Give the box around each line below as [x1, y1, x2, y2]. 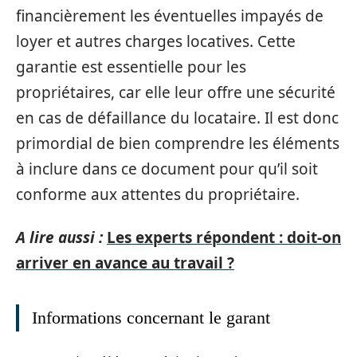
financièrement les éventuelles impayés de [16, 5, 324, 26]
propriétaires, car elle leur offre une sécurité [16, 81, 335, 103]
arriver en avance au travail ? [16, 253, 234, 273]
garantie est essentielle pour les [16, 56, 246, 77]
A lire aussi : [16, 227, 103, 248]
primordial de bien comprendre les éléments [16, 132, 339, 154]
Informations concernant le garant [32, 308, 270, 328]
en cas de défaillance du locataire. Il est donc [16, 107, 339, 128]
